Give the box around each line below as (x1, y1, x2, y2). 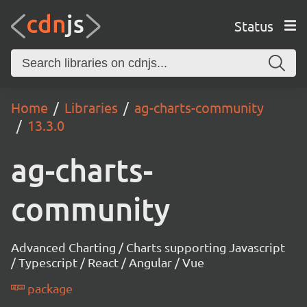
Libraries (64, 99, 118, 116)
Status (234, 16, 273, 34)
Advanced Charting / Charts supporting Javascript (11, 240, 285, 254)
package (25, 281, 73, 295)
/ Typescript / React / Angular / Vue (11, 255, 204, 269)
